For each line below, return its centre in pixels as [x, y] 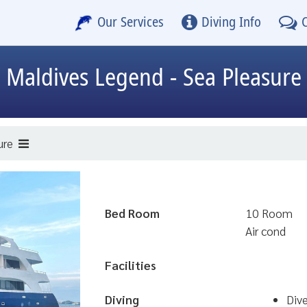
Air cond [266, 231]
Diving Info [231, 23]
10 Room [269, 213]
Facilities [131, 265]
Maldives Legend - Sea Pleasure [153, 78]
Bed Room [132, 213]
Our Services [130, 23]
